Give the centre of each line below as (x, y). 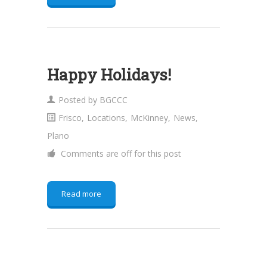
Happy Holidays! (109, 74)
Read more (81, 194)
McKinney (149, 118)
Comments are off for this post (120, 153)
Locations (106, 118)
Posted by (79, 100)
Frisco (70, 118)
